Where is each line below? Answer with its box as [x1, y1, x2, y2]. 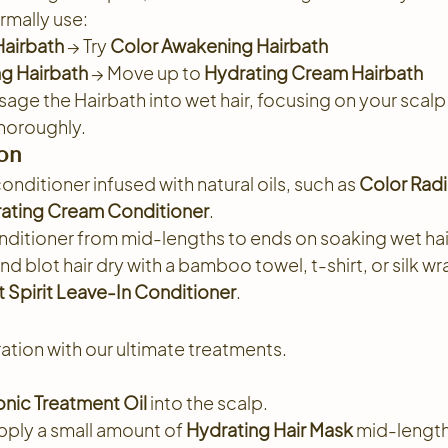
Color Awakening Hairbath [110, 34, 328, 57]
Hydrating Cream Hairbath [204, 61, 423, 84]
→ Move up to [88, 61, 204, 84]
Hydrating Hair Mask [186, 418, 353, 441]
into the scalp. [147, 391, 268, 414]
